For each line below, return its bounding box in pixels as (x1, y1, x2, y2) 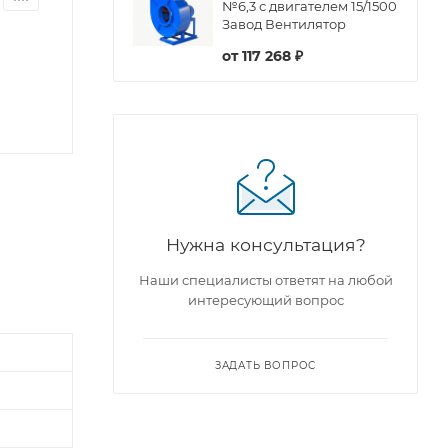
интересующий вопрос (187, 291, 344, 308)
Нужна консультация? (165, 233, 366, 255)
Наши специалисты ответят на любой (138, 271, 393, 288)
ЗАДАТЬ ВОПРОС (214, 358, 317, 372)
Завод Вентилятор (222, 15, 346, 32)
